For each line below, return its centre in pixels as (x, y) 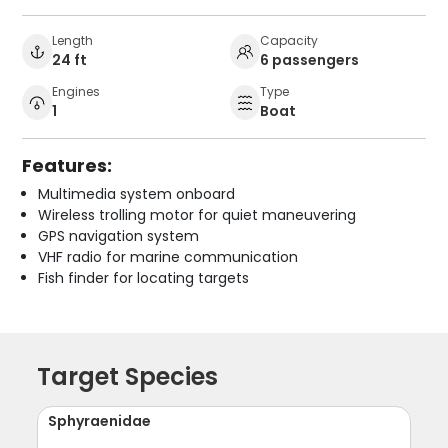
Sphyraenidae (100, 420)
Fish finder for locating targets (144, 277)
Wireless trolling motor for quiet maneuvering (197, 214)
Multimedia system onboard (137, 193)
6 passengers (309, 59)
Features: (67, 165)
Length (73, 40)
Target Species (128, 376)
